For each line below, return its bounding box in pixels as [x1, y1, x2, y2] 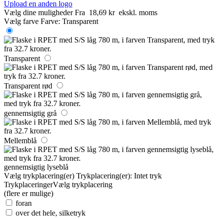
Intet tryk [134, 171, 162, 180]
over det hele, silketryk [16, 208, 86, 217]
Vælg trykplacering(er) [4, 171, 74, 180]
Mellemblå [4, 136, 37, 145]
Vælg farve [4, 17, 39, 25]
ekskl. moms [119, 8, 157, 17]
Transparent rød [4, 81, 52, 90]
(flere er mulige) [4, 189, 53, 197]
